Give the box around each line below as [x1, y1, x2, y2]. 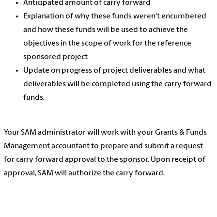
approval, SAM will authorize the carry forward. [4, 170, 166, 178]
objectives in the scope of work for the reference [23, 40, 191, 48]
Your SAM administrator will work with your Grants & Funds [4, 129, 207, 137]
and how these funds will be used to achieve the [23, 26, 188, 34]
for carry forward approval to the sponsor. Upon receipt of [4, 156, 205, 164]
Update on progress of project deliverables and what [23, 67, 205, 75]
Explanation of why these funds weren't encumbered [23, 13, 206, 21]
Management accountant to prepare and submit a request [4, 142, 203, 151]
